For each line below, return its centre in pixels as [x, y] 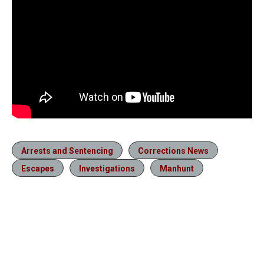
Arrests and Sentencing [67, 151]
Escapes [38, 169]
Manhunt [177, 169]
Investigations [107, 169]
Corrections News [173, 151]
